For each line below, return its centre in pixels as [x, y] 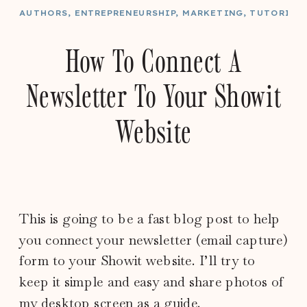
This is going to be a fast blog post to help [150, 219]
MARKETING [212, 13]
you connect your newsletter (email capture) [153, 240]
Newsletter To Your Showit [153, 94]
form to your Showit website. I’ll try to [137, 260]
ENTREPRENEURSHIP [125, 13]
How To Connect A [153, 59]
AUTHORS [44, 13]
